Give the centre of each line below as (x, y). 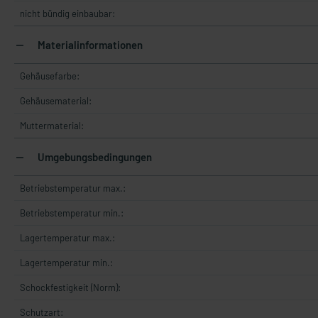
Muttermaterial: (52, 126)
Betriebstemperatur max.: (73, 188)
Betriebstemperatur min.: (72, 213)
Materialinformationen (89, 45)
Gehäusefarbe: (50, 76)
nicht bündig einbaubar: (67, 13)
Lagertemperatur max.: (67, 238)
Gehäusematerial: (56, 101)
